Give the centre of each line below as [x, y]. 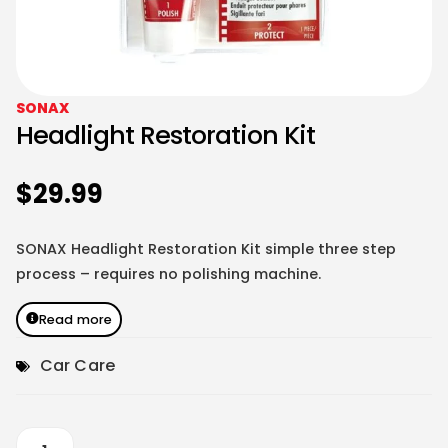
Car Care [77, 365]
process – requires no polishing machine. [168, 274]
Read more [76, 319]
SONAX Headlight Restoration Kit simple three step [206, 249]
